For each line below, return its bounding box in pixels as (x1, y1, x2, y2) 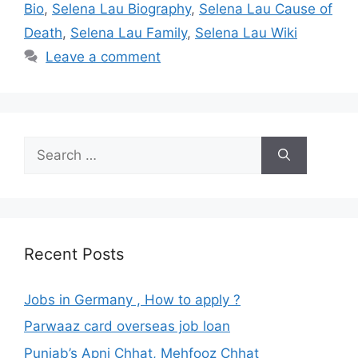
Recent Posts (24, 244, 124, 264)
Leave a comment (46, 48, 161, 65)
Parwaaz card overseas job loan (24, 318, 230, 334)
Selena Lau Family (70, 24, 187, 41)
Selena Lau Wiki (195, 24, 297, 41)
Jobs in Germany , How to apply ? (24, 291, 241, 308)
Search (23, 137, 68, 153)
